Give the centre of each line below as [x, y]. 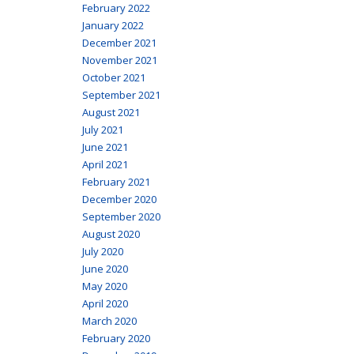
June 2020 [105, 268]
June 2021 [105, 147]
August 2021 [111, 112]
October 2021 [113, 77]
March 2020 [109, 320]
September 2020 [121, 216]
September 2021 [121, 94]
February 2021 [116, 181]
